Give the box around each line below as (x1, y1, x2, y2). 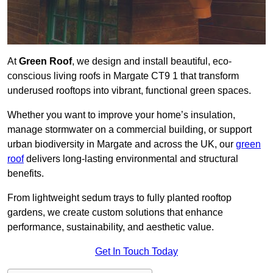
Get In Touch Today (95, 246, 178, 257)
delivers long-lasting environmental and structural (24, 154, 238, 165)
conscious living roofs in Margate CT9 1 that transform (7, 71, 239, 82)
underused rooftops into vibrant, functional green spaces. (7, 85, 251, 96)
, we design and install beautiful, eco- (72, 56, 232, 67)
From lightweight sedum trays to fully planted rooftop (7, 193, 232, 204)
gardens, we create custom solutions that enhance (7, 207, 223, 218)
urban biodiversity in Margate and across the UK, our (7, 139, 236, 150)
